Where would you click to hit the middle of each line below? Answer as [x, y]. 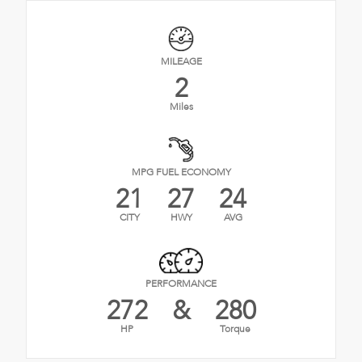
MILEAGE [181, 61]
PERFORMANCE [181, 284]
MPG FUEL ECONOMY [181, 172]
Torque [235, 329]
